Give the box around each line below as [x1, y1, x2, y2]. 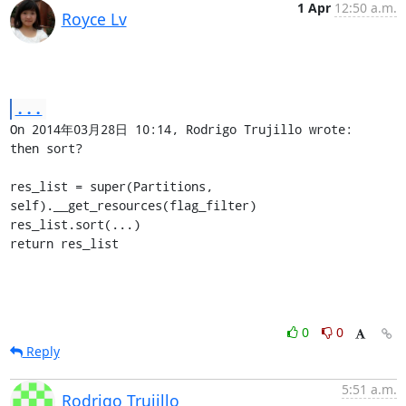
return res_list [9, 234, 119, 252]
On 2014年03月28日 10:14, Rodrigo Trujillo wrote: [9, 120, 353, 138]
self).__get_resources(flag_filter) [9, 196, 256, 214]
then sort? [9, 139, 82, 157]
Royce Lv [61, 7, 127, 30]
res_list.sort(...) [9, 215, 140, 233]
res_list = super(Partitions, [9, 177, 213, 195]
